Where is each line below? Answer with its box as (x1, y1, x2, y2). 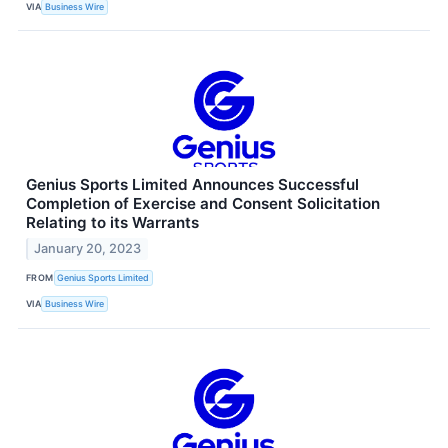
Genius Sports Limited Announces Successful (26, 175, 359, 195)
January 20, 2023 (34, 240, 142, 256)
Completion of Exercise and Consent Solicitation (26, 194, 380, 214)
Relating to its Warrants (26, 213, 199, 233)
